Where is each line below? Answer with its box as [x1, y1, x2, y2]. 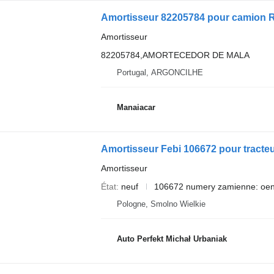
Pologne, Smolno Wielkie [116, 199, 206, 209]
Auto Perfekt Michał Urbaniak [116, 234, 227, 244]
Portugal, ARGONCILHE [116, 67, 203, 77]
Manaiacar [116, 103, 155, 113]
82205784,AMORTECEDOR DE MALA [100, 50, 250, 60]
